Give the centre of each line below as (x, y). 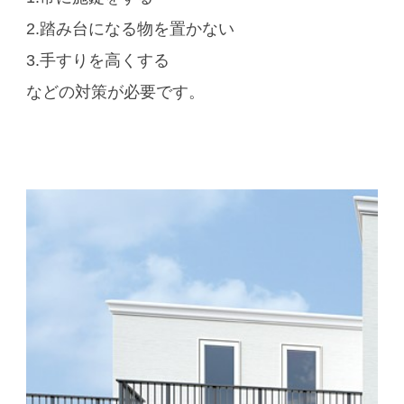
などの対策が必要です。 (115, 92)
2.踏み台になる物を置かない (130, 29)
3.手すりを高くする (97, 61)
